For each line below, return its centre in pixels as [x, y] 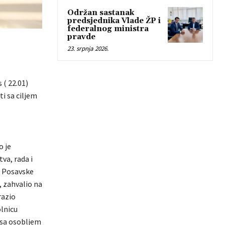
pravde [81, 37]
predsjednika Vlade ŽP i [114, 21]
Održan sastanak [101, 13]
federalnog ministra [108, 29]
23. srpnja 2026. [88, 49]
